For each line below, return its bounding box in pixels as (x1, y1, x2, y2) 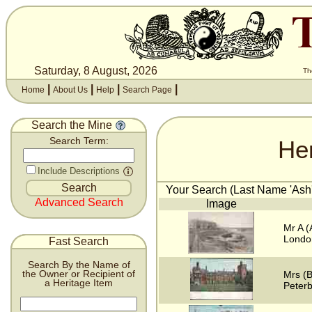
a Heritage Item (45, 277, 113, 288)
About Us (53, 85, 88, 95)
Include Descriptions (38, 166, 120, 176)
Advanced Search (34, 196, 123, 208)
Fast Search (49, 235, 109, 247)
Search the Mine (31, 119, 115, 131)
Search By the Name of (27, 259, 130, 270)
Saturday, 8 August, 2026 (34, 65, 157, 77)
